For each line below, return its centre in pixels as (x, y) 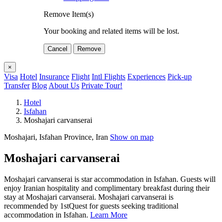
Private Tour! (102, 85)
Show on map (132, 137)
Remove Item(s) (69, 14)
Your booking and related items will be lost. (111, 31)
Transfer (17, 85)
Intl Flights (109, 76)
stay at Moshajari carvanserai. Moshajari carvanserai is (89, 197)
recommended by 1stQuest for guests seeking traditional (91, 206)
